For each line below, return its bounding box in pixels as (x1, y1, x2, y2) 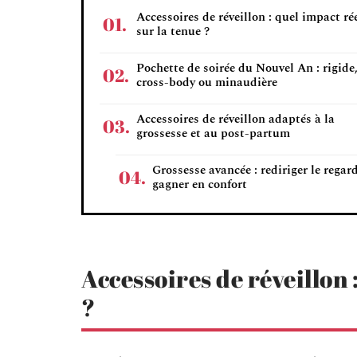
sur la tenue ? (136, 22, 210, 41)
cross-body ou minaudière (136, 73, 277, 92)
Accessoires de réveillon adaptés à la (136, 110, 335, 128)
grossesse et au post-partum (136, 124, 290, 143)
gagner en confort (152, 175, 247, 194)
